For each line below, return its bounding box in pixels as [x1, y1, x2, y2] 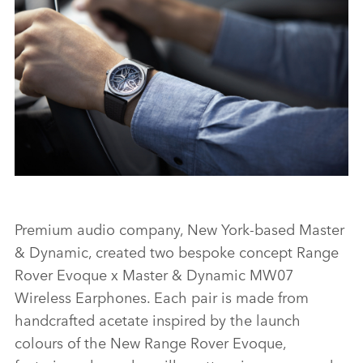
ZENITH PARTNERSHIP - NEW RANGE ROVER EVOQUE [29, 198, 298, 214]
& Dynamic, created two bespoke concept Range [15, 241, 339, 263]
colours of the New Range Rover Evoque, [15, 331, 286, 353]
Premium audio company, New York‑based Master [15, 218, 344, 240]
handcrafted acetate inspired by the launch [15, 309, 301, 331]
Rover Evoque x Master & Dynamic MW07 [15, 263, 293, 285]
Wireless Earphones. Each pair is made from [15, 286, 309, 308]
